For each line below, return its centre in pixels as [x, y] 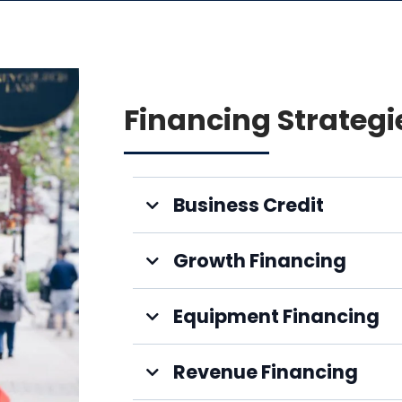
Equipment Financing [276, 317]
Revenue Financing [265, 372]
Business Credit [248, 205]
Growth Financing [259, 261]
